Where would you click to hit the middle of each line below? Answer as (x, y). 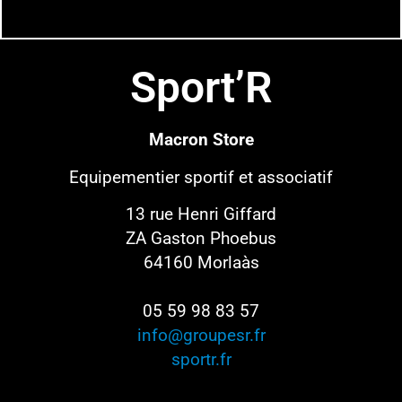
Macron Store (201, 140)
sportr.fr (201, 360)
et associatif (286, 177)
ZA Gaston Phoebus (201, 239)
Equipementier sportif (154, 177)
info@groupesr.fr (201, 336)
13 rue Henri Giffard (201, 214)
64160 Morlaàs (201, 263)
